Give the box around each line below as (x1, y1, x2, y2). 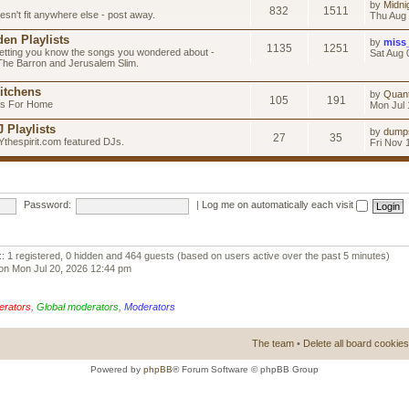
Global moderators (37, 300, 119, 312)
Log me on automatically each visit (202, 199, 356, 211)
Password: (23, 199, 71, 211)
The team (252, 338, 294, 349)
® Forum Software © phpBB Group (173, 364, 319, 374)
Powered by (90, 364, 143, 374)
